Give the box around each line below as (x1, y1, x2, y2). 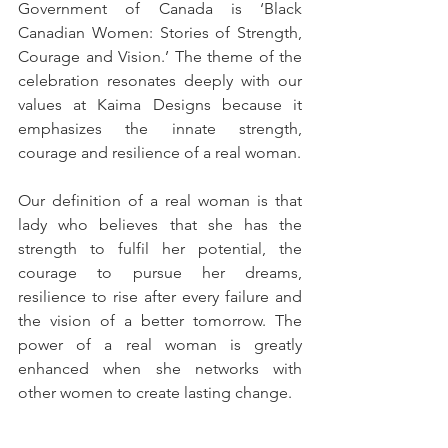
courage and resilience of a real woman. (18, 142, 301, 162)
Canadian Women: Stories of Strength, (18, 22, 302, 42)
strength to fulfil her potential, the (18, 238, 302, 258)
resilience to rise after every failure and (18, 286, 302, 306)
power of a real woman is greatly (18, 334, 302, 354)
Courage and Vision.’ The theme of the (18, 46, 302, 66)
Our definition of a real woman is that (18, 190, 302, 210)
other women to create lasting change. (18, 382, 292, 402)
